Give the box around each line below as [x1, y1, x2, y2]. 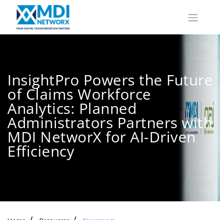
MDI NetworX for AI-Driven [7, 126, 196, 147]
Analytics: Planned [7, 98, 137, 118]
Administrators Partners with [7, 112, 212, 133]
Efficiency [7, 140, 74, 161]
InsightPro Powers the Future [7, 69, 213, 90]
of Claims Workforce [7, 83, 151, 104]
